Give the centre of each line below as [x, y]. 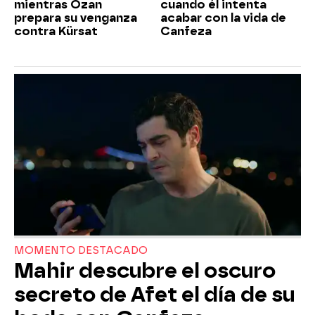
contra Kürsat [56, 32]
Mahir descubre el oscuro [145, 270]
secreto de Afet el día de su [154, 294]
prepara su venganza [76, 18]
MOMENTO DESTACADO [81, 250]
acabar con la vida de [223, 18]
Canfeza [186, 32]
